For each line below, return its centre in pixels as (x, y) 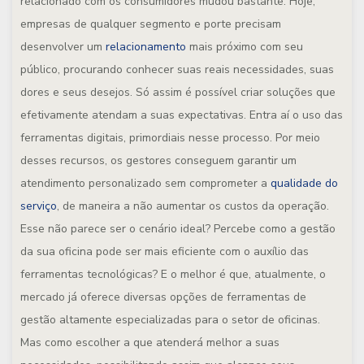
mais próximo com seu (245, 47)
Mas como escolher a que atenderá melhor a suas (150, 342)
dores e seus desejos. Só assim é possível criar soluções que (178, 92)
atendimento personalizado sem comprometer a (145, 183)
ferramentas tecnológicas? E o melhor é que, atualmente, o (173, 274)
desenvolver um (63, 47)
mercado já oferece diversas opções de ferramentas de (163, 297)
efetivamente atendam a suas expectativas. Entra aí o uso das (182, 115)
